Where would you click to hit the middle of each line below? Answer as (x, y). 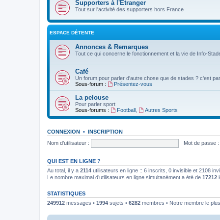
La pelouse (92, 97)
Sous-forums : (92, 110)
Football (126, 110)
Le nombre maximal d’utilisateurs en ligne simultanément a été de (125, 177)
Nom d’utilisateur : (68, 143)
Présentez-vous (133, 84)
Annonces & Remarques (112, 47)
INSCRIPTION (105, 132)
